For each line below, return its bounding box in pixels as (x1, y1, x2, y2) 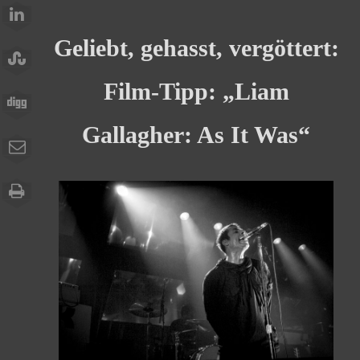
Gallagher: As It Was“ (82, 121, 310, 148)
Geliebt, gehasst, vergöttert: (53, 34, 339, 61)
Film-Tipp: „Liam (103, 77, 289, 104)
